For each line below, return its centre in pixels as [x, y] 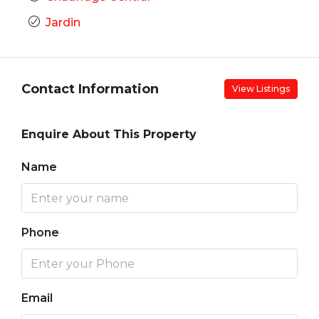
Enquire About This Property [109, 134]
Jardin [63, 22]
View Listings [261, 89]
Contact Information [90, 89]
